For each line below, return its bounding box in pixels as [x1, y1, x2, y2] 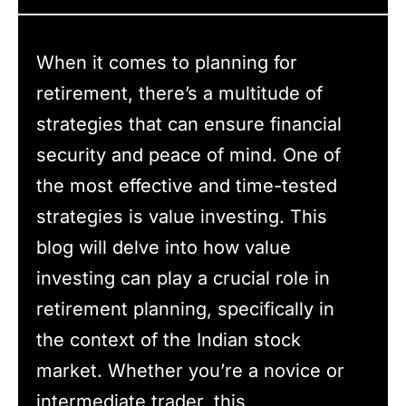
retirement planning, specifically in [36, 297, 334, 320]
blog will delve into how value [36, 236, 291, 258]
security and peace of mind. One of [36, 143, 341, 166]
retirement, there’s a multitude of [36, 82, 323, 104]
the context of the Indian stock [36, 328, 301, 351]
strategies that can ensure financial [36, 112, 342, 135]
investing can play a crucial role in [36, 266, 330, 289]
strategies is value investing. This [36, 205, 327, 227]
